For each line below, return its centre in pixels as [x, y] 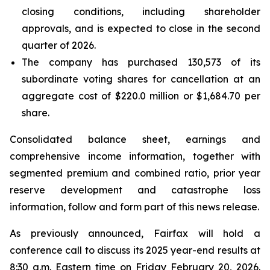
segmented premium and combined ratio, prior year [135, 173]
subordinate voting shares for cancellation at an [141, 79]
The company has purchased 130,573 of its [141, 62]
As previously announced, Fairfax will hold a [135, 233]
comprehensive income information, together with [135, 156]
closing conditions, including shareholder [141, 11]
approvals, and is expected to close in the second [141, 28]
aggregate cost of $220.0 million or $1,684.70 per [141, 96]
